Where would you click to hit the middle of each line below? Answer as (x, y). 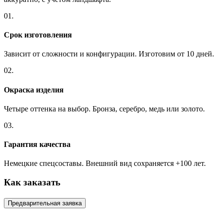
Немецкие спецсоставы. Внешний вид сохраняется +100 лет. (105, 163)
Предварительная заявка (45, 203)
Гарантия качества (37, 145)
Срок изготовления (38, 35)
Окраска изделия (34, 90)
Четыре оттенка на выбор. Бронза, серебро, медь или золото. (104, 109)
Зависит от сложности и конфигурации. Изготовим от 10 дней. (109, 54)
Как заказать (32, 182)
